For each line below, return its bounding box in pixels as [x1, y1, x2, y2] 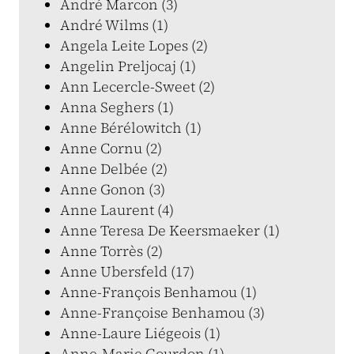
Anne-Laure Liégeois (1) [60, 323, 220, 343]
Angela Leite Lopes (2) [60, 36, 208, 55]
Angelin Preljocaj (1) [60, 56, 196, 76]
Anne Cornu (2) [60, 138, 162, 158]
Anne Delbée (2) [60, 159, 168, 179]
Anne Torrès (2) [60, 241, 163, 261]
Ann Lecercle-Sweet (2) [60, 77, 215, 96]
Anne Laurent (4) [60, 200, 174, 220]
